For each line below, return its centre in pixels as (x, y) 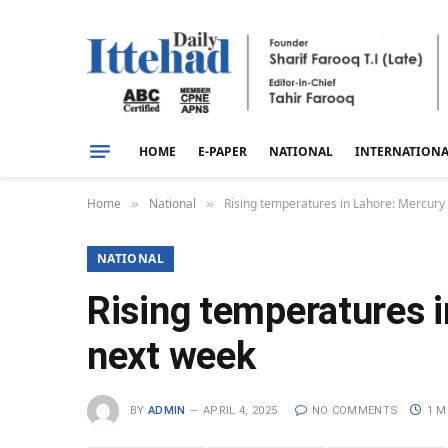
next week (171, 356)
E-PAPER (222, 151)
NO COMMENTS (355, 410)
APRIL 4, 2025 (240, 410)
